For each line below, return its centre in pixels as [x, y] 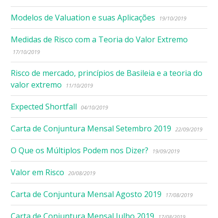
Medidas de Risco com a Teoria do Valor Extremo [100, 39]
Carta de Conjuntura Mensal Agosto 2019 [86, 194]
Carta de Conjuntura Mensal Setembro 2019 [91, 128]
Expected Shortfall [44, 106]
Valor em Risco [38, 172]
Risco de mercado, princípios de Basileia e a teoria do [107, 73]
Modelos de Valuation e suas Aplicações [83, 17]
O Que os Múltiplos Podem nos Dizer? [80, 150]
